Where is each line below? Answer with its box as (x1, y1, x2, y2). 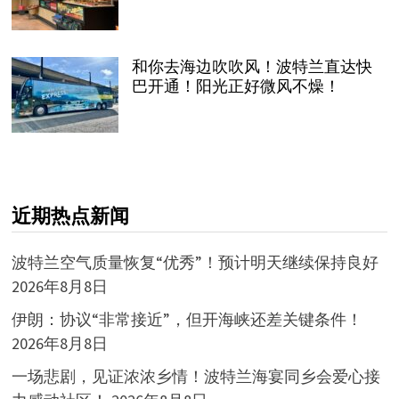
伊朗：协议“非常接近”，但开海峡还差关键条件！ (11, 308, 362, 330)
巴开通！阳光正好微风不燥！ (131, 76, 340, 95)
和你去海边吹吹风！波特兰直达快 (131, 56, 372, 76)
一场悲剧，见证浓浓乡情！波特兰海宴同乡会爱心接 (11, 365, 380, 387)
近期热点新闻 (11, 204, 129, 227)
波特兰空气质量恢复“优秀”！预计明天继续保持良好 (11, 251, 379, 273)
